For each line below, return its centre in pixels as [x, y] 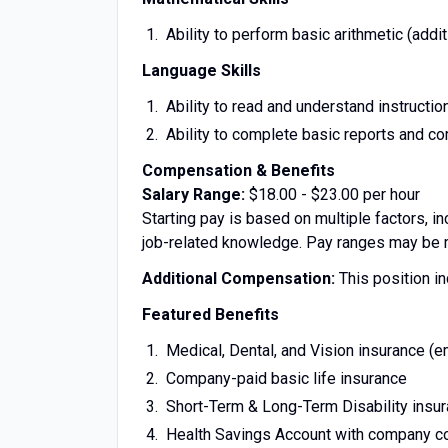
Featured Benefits [210, 314]
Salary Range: [195, 194]
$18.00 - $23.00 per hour [334, 194]
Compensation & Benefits [238, 170]
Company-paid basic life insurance [286, 378]
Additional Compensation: [240, 278]
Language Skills [201, 70]
